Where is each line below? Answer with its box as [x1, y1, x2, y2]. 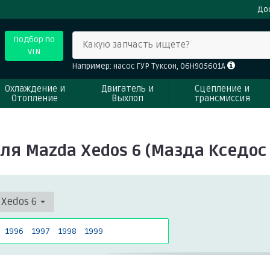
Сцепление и [195, 83, 250, 94]
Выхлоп [111, 93, 143, 104]
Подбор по [13, 34, 55, 45]
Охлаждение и [4, 83, 65, 94]
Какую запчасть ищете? [82, 39, 190, 51]
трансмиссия [194, 93, 250, 104]
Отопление [11, 93, 58, 104]
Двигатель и [101, 83, 154, 94]
